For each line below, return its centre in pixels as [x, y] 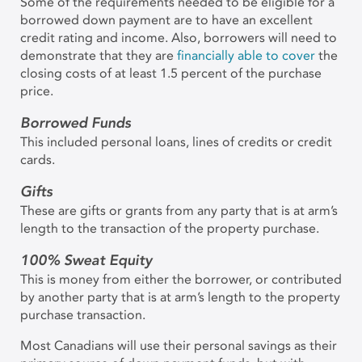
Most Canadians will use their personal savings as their [179, 345]
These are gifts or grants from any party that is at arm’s [179, 210]
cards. [38, 160]
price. [37, 91]
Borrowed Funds [76, 123]
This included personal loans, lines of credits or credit [176, 142]
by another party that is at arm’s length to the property [180, 297]
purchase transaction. [83, 315]
